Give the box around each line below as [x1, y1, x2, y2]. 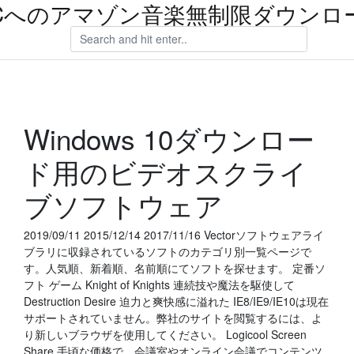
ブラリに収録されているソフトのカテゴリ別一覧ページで [24, 243, 311, 259]
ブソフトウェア [24, 185, 223, 224]
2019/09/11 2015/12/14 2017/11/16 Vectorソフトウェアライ [24, 227, 324, 243]
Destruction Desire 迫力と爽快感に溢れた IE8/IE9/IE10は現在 [24, 293, 329, 309]
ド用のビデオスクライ [24, 152, 307, 191]
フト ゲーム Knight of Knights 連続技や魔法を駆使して [24, 277, 295, 292]
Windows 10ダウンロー [24, 119, 314, 158]
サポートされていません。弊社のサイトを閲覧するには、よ [24, 310, 322, 326]
